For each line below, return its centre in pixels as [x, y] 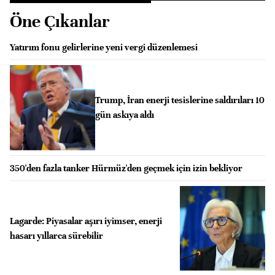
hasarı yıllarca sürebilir [56, 235]
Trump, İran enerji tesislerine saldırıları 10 [180, 100]
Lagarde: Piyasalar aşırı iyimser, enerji [86, 221]
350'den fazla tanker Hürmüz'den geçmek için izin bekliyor [126, 168]
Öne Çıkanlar [60, 21]
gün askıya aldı [124, 115]
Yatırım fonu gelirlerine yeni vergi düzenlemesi [104, 47]
